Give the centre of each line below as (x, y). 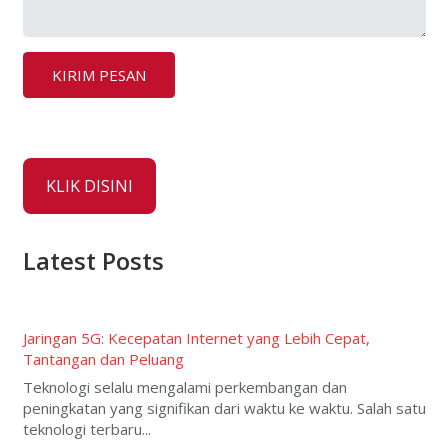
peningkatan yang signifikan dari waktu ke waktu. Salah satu (224, 408)
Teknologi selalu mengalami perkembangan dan (184, 387)
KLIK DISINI (89, 185)
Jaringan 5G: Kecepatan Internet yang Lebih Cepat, (196, 337)
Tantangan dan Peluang (103, 358)
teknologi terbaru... (86, 429)
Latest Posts (93, 260)
